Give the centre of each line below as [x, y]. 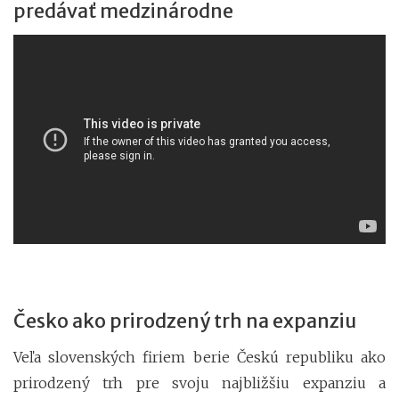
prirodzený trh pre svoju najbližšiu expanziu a [199, 383]
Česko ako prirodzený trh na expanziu [185, 322]
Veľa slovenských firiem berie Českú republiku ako [199, 358]
